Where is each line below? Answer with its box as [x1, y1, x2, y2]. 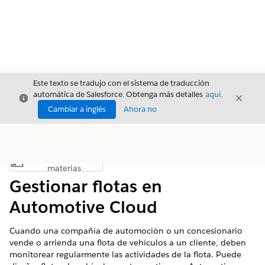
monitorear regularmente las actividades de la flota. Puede [9, 249, 241, 260]
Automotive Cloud [9, 196, 157, 218]
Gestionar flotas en [9, 176, 162, 197]
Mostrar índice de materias [55, 160, 150, 170]
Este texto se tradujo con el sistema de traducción [33, 78, 209, 88]
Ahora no [124, 104, 157, 114]
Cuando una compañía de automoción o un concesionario [9, 225, 243, 236]
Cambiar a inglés [48, 104, 106, 114]
